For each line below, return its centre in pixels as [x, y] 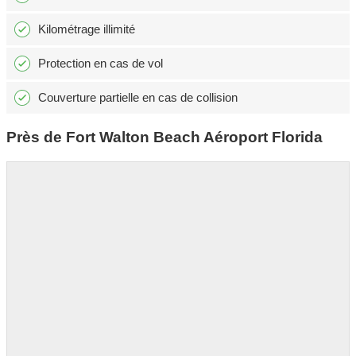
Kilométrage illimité [87, 29]
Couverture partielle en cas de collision [138, 98]
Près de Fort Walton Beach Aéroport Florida [164, 137]
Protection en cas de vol [101, 64]
